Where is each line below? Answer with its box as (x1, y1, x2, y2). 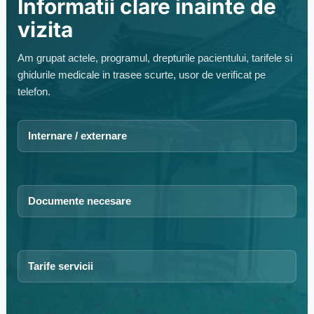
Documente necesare (27, 195, 131, 207)
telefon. (17, 86, 50, 98)
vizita (17, 17, 73, 43)
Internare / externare (27, 130, 127, 142)
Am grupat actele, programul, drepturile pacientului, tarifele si (17, 52, 292, 64)
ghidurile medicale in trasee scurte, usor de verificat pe (17, 69, 266, 81)
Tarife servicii (27, 260, 93, 273)
